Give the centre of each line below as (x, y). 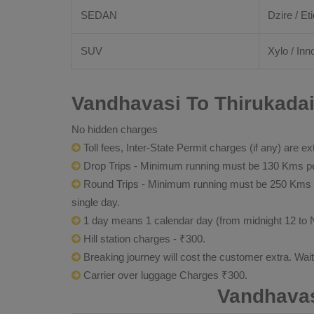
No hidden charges (115, 129)
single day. (96, 202)
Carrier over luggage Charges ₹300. (164, 275)
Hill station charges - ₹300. (143, 239)
